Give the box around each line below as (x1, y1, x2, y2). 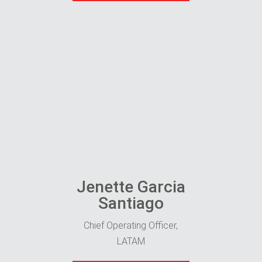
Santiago (98, 193, 164, 213)
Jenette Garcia (76, 177, 185, 196)
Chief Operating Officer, (84, 219, 178, 231)
